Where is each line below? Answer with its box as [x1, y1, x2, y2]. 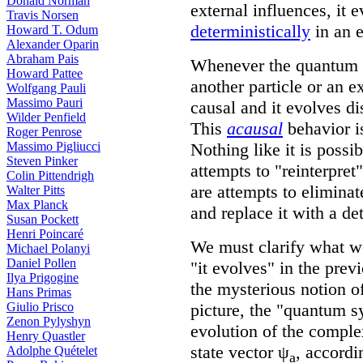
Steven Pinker [6, 154, 78, 168]
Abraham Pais [6, 52, 79, 66]
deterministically [190, 20, 310, 41]
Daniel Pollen [6, 256, 76, 270]
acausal [227, 117, 283, 139]
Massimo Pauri [6, 96, 83, 109]
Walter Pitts [6, 183, 65, 197]
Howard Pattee [6, 66, 83, 80]
